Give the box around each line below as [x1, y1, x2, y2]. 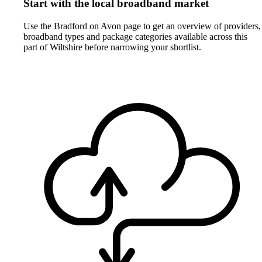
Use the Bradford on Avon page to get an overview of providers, [23, 21, 261, 32]
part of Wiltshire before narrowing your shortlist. [23, 42, 201, 53]
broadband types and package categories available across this [23, 32, 247, 42]
